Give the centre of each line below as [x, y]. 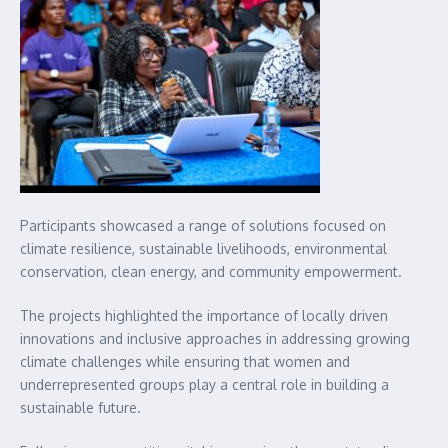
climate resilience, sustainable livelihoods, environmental [203, 249]
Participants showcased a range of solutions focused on [203, 226]
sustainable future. [80, 408]
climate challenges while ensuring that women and [185, 362]
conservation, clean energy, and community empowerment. [211, 272]
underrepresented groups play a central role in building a [204, 385]
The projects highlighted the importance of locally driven [204, 316]
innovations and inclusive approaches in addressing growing [215, 339]
